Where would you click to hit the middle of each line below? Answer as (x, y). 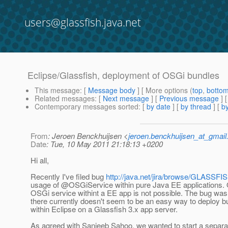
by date (159, 107)
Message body (112, 90)
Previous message (189, 98)
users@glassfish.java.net (83, 22)
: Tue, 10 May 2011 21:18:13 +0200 (105, 144)
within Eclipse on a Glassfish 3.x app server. (104, 209)
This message (57, 90)
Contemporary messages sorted (87, 107)
